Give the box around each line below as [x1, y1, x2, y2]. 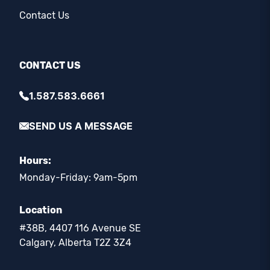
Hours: [19, 154, 51, 166]
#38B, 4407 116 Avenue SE [19, 222, 141, 234]
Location [19, 204, 62, 216]
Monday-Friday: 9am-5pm [19, 171, 137, 183]
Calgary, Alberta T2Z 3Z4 [19, 236, 131, 248]
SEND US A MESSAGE [29, 119, 133, 132]
